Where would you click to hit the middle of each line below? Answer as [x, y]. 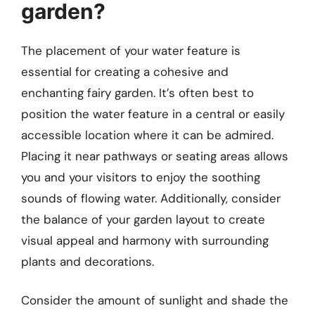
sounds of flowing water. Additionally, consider [151, 198]
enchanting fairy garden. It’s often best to [137, 92]
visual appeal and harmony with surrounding [145, 240]
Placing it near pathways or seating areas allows [155, 156]
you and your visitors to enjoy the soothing [141, 177]
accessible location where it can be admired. [147, 135]
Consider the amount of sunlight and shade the [155, 301]
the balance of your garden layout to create [143, 219]
